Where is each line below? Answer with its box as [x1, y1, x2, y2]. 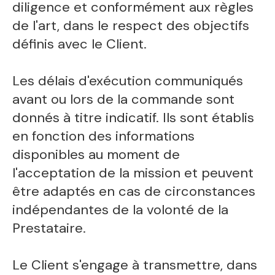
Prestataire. [12, 219, 87, 237]
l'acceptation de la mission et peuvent [12, 163, 254, 182]
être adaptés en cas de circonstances [12, 182, 256, 200]
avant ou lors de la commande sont [12, 90, 235, 108]
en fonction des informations [12, 126, 195, 145]
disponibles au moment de [12, 145, 180, 163]
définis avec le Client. [12, 34, 147, 53]
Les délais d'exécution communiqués [12, 71, 244, 90]
